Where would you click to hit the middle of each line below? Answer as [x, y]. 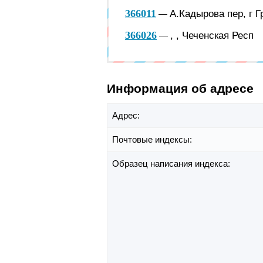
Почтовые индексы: [153, 140]
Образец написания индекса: [172, 164]
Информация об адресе [180, 88]
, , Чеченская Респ [212, 35]
